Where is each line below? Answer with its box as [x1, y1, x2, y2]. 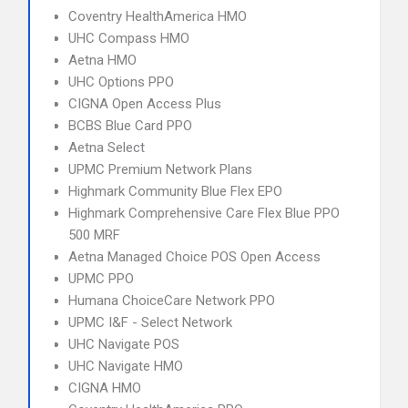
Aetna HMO [68, 52, 137, 68]
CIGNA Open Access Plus [68, 96, 221, 112]
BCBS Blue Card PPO [68, 117, 192, 134]
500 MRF [68, 227, 120, 243]
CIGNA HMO [68, 380, 141, 396]
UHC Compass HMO [68, 30, 189, 46]
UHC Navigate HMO [68, 358, 183, 374]
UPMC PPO [68, 270, 134, 287]
